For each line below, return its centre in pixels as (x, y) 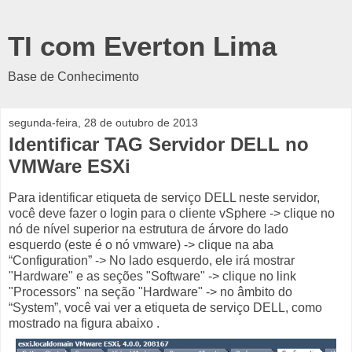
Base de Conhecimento (73, 77)
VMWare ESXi (70, 166)
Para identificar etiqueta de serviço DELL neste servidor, (164, 197)
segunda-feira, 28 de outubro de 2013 (103, 123)
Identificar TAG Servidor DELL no (159, 144)
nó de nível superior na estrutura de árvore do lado (148, 229)
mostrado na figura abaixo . (84, 323)
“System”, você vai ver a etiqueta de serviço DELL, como (165, 307)
